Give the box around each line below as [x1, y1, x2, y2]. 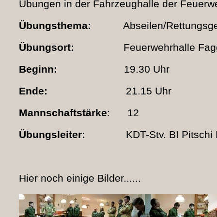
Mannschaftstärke [19, 107, 107, 118]
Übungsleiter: [19, 129, 85, 140]
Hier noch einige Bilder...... [19, 172, 141, 184]
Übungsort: [19, 42, 74, 53]
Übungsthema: [19, 20, 91, 31]
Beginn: [19, 63, 63, 75]
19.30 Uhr [63, 63, 170, 75]
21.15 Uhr [47, 85, 171, 96]
